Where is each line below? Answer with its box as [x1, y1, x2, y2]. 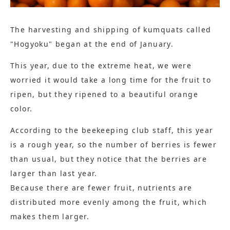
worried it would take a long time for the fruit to [10, 74, 211, 85]
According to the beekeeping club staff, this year [10, 125, 214, 135]
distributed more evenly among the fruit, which [10, 197, 207, 207]
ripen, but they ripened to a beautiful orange [10, 89, 198, 99]
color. [10, 103, 33, 113]
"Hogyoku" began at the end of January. [10, 39, 174, 49]
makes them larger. [10, 211, 90, 221]
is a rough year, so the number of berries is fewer [10, 139, 217, 149]
